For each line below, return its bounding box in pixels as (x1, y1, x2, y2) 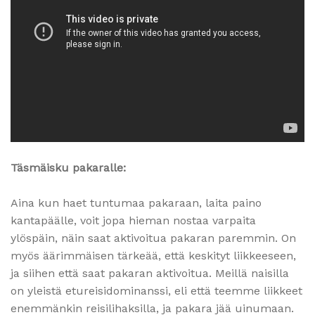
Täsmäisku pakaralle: (11, 161, 126, 175)
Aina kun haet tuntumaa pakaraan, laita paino (11, 196, 262, 210)
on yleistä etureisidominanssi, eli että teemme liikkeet (11, 284, 302, 298)
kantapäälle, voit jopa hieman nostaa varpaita (11, 214, 256, 228)
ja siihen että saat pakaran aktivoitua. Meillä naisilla (11, 266, 289, 281)
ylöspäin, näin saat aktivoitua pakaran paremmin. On (11, 231, 296, 245)
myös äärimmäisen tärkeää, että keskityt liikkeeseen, (11, 249, 296, 263)
